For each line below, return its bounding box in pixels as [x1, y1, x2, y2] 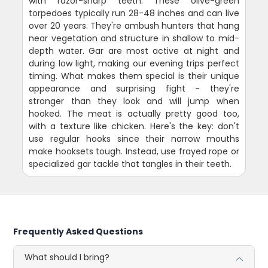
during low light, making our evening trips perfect [29, 57, 239, 70]
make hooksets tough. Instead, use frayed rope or [29, 145, 239, 158]
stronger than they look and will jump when [29, 95, 239, 108]
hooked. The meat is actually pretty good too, [29, 108, 239, 120]
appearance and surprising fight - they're [29, 83, 239, 95]
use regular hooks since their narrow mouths [29, 133, 239, 145]
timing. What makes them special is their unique [29, 70, 239, 83]
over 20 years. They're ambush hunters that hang [29, 20, 239, 32]
